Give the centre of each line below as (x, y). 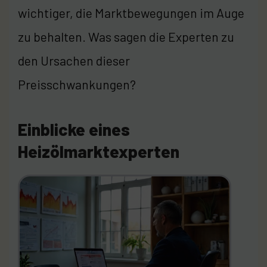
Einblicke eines (74, 129)
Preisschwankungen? (77, 84)
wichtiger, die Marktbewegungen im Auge (131, 13)
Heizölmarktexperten (99, 151)
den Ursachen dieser (74, 60)
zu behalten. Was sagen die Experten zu (126, 36)
